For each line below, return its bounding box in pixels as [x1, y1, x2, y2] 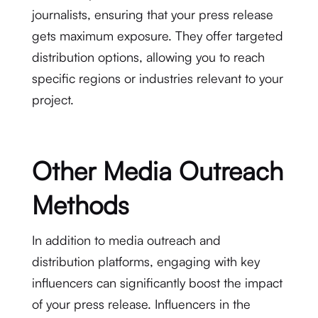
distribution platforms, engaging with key [31, 253, 260, 269]
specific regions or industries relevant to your [31, 70, 283, 86]
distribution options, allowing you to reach [31, 49, 265, 65]
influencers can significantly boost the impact [31, 275, 283, 290]
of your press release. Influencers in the [31, 296, 251, 312]
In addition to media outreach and [31, 232, 221, 248]
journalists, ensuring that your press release [31, 6, 273, 22]
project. [31, 92, 74, 107]
